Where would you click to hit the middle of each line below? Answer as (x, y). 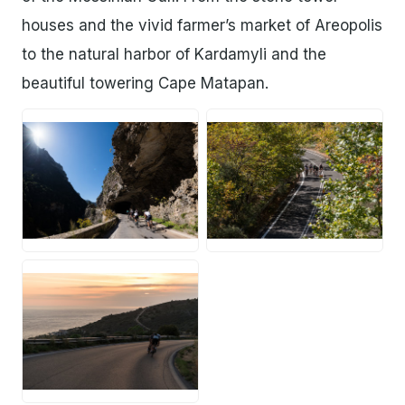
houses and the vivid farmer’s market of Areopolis (202, 26)
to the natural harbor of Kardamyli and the (174, 55)
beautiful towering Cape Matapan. (145, 84)
